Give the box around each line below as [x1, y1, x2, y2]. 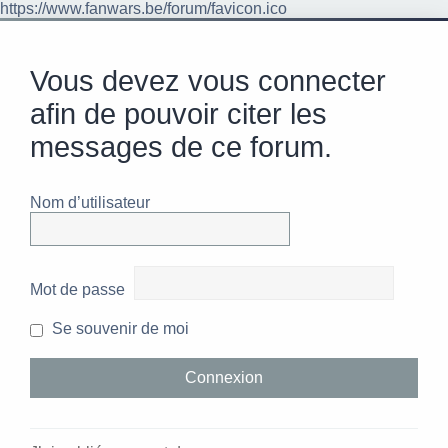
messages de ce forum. [30, 131, 332, 164]
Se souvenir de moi [48, 320, 189, 338]
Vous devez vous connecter [30, 65, 386, 98]
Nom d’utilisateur [30, 194, 150, 212]
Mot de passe [30, 281, 125, 299]
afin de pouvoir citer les [30, 98, 327, 131]
